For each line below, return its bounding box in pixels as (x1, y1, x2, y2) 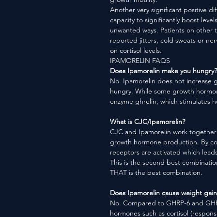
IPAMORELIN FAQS (110, 56, 170, 65)
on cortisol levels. (110, 46, 164, 55)
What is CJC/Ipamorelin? (110, 117, 185, 126)
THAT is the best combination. (110, 168, 206, 177)
